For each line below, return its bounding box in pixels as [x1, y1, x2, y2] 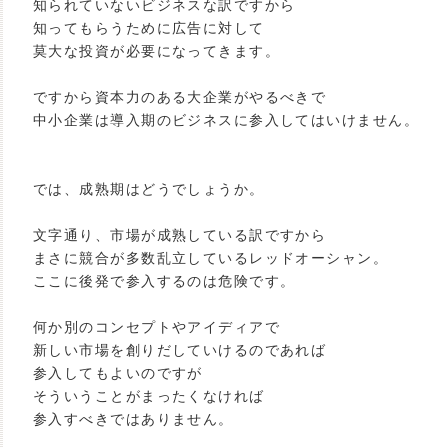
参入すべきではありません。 [33, 411, 234, 427]
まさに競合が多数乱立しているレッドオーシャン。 [33, 250, 389, 266]
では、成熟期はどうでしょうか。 [33, 181, 265, 197]
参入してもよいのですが [33, 365, 203, 381]
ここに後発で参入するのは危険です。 [33, 273, 296, 289]
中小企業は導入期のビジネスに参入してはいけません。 [33, 112, 419, 128]
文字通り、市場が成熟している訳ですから [33, 227, 327, 243]
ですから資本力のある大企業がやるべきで [33, 89, 327, 105]
